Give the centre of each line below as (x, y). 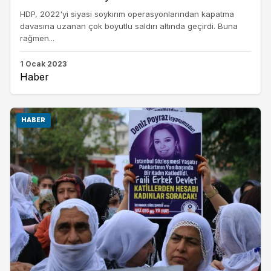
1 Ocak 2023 (43, 64)
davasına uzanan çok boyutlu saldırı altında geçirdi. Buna (129, 26)
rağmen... (37, 38)
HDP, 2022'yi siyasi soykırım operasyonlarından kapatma (127, 14)
